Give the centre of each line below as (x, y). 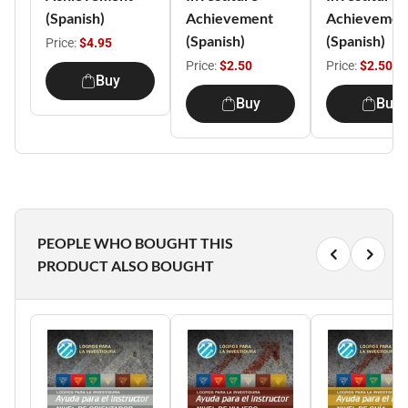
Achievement (229, 18)
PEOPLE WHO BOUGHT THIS (135, 243)
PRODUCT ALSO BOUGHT (126, 265)
